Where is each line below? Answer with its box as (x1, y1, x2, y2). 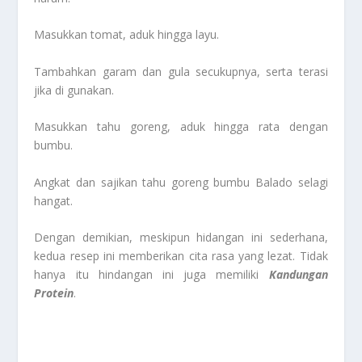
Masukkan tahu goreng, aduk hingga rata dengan (34, 119, 328, 135)
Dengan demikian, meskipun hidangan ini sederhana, (34, 229, 328, 246)
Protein (34, 285, 74, 301)
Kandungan (268, 267, 328, 283)
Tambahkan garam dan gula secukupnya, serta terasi (34, 63, 328, 79)
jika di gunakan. (34, 82, 115, 98)
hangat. (34, 192, 74, 208)
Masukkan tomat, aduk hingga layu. (34, 27, 220, 43)
